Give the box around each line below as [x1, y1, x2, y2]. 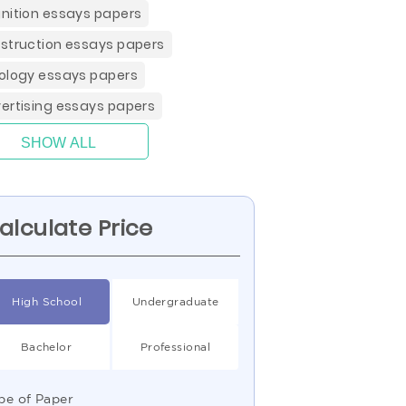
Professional [140, 341, 210, 353]
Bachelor [20, 341, 72, 353]
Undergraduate [131, 295, 219, 307]
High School [12, 295, 82, 307]
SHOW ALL [20, 135, 96, 150]
